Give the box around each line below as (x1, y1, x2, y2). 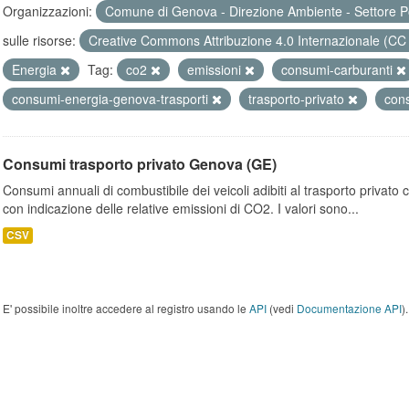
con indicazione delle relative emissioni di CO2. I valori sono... (3, 199, 359, 217)
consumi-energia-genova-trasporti (12, 89, 212, 108)
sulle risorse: (3, 31, 76, 49)
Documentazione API (297, 300, 402, 316)
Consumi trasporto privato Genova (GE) (3, 153, 277, 174)
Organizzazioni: (3, 2, 92, 20)
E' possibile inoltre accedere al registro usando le (3, 300, 249, 316)
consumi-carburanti (281, 60, 396, 79)
